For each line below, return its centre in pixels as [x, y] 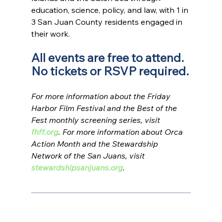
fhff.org [45, 132]
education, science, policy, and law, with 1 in [111, 10]
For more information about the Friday [102, 96]
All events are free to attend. [109, 58]
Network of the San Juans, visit [89, 156]
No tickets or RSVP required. [110, 71]
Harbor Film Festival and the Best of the [105, 108]
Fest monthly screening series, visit [96, 120]
